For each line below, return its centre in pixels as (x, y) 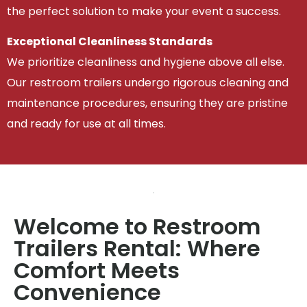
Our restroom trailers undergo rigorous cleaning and (148, 83)
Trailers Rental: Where (137, 248)
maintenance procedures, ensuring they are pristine (147, 103)
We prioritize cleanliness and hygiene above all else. (146, 62)
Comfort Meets (97, 270)
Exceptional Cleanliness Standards (110, 42)
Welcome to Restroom (137, 226)
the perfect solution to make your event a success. (144, 11)
